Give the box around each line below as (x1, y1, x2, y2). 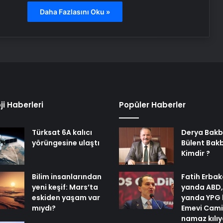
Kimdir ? (181, 148, 210, 158)
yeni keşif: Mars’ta (31, 182, 98, 192)
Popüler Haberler (118, 100, 186, 110)
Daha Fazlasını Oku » (39, 7, 110, 16)
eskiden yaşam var (31, 193, 100, 203)
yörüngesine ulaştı (31, 138, 100, 148)
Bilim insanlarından (31, 172, 102, 182)
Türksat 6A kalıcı (31, 127, 92, 137)
